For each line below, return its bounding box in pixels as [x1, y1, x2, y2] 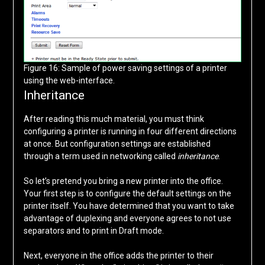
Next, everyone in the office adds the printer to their [23, 251, 214, 261]
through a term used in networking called [23, 151, 177, 161]
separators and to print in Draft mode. [23, 226, 164, 236]
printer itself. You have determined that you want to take [23, 201, 234, 211]
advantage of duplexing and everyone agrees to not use [23, 214, 231, 224]
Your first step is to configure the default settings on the [23, 189, 231, 199]
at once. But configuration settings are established [23, 139, 211, 149]
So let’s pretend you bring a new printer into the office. [23, 176, 223, 186]
